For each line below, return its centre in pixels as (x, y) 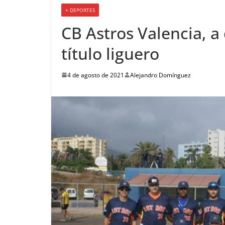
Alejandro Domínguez (160, 75)
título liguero (110, 53)
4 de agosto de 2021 (96, 75)
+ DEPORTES (80, 10)
